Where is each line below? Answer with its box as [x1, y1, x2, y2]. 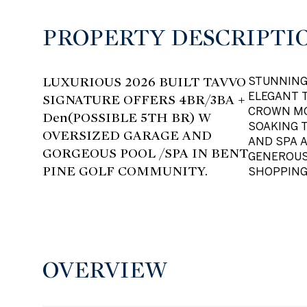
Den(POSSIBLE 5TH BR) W [42, 110, 211, 125]
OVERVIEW [42, 256, 168, 284]
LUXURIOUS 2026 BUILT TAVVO [42, 74, 246, 90]
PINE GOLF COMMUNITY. [42, 163, 208, 179]
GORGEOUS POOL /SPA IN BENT [42, 145, 248, 161]
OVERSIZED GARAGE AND [42, 127, 212, 143]
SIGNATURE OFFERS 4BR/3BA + [42, 92, 245, 108]
